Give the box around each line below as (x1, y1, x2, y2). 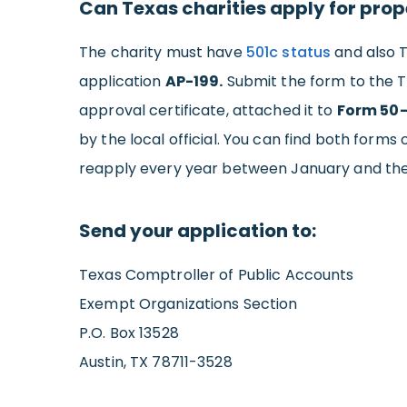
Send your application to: (79, 217, 316, 243)
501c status (245, 41, 332, 63)
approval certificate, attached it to (79, 99, 337, 121)
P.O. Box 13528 (79, 322, 179, 343)
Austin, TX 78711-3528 (79, 351, 233, 372)
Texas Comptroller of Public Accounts (79, 263, 354, 285)
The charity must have (79, 41, 246, 63)
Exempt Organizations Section (79, 293, 298, 314)
